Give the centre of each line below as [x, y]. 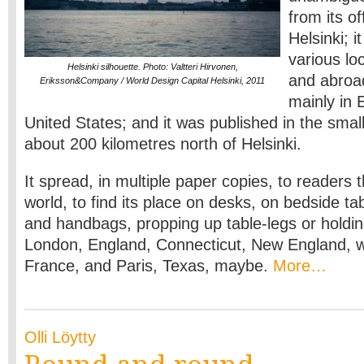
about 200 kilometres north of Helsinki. [163, 144]
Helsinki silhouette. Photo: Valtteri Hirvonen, [152, 67]
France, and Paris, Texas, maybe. [149, 266]
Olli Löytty [60, 337]
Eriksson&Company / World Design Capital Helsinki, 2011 [152, 80]
